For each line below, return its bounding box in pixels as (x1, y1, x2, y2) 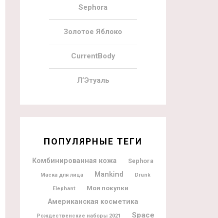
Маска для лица (40, 171, 83, 178)
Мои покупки (87, 183, 128, 192)
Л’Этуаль (76, 75, 109, 85)
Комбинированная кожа (32, 156, 117, 164)
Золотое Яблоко (64, 27, 122, 36)
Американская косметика (48, 197, 138, 205)
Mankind (94, 170, 124, 179)
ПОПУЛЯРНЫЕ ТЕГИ (43, 136, 143, 146)
